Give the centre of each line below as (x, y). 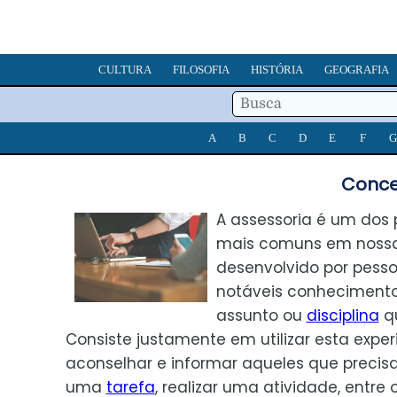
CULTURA (125, 70)
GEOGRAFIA (357, 70)
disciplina (343, 316)
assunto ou (261, 316)
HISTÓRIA (277, 70)
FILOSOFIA (201, 70)
